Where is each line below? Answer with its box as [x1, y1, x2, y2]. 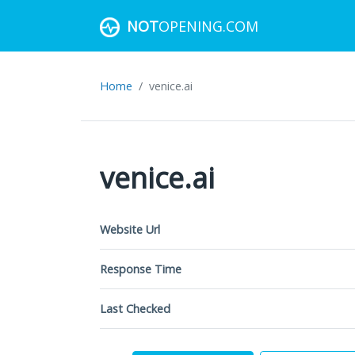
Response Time [100, 261, 181, 277]
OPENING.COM [158, 16, 258, 36]
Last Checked [100, 301, 170, 316]
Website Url [100, 222, 160, 237]
